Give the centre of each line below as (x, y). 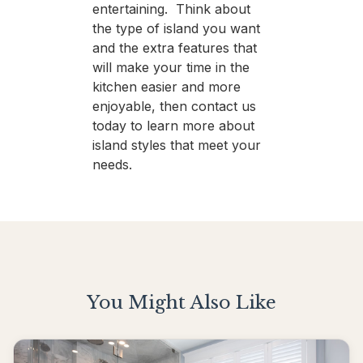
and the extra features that (174, 47)
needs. (112, 164)
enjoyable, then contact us (174, 106)
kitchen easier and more (166, 86)
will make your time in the (171, 67)
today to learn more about (173, 125)
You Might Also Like (181, 302)
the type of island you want (176, 28)
